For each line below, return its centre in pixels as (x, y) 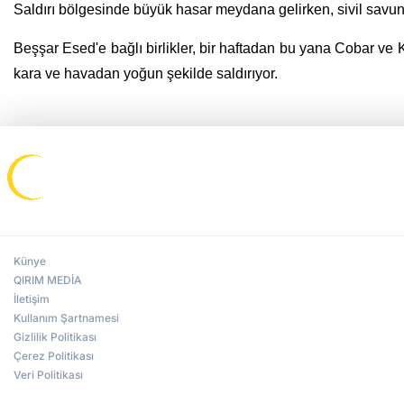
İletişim (32, 298)
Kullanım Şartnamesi (66, 317)
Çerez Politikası (54, 355)
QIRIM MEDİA (48, 280)
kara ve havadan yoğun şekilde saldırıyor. (146, 73)
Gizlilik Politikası (55, 336)
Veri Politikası (48, 374)
